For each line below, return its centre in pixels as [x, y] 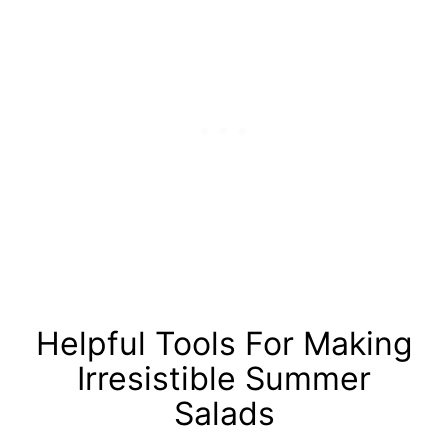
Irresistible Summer [224, 378]
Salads [224, 413]
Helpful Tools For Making [224, 343]
